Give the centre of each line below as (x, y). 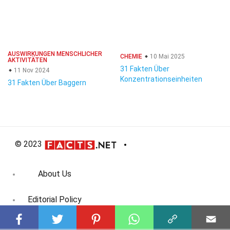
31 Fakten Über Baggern (47, 83)
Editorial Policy (55, 200)
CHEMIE (131, 56)
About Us (55, 174)
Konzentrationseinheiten (161, 79)
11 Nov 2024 (31, 70)
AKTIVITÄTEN (27, 60)
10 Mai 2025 (167, 56)
